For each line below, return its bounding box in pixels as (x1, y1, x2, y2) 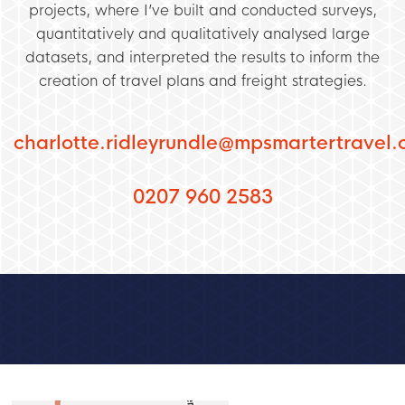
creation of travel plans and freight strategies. (38, 71, 367, 90)
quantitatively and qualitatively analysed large (35, 24, 370, 43)
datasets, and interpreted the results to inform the (25, 47, 380, 67)
